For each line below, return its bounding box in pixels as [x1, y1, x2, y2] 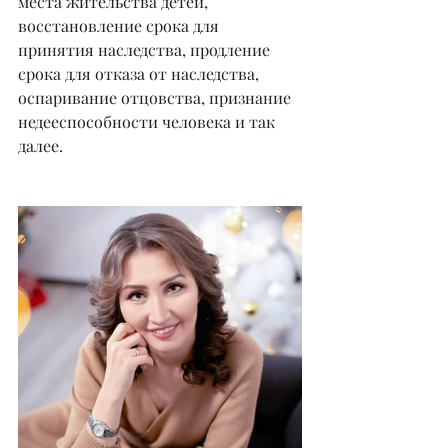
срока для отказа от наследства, [18, 63, 263, 85]
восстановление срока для [18, 15, 223, 37]
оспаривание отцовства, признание [18, 87, 295, 109]
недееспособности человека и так [18, 111, 279, 133]
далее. [18, 135, 63, 157]
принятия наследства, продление [18, 39, 274, 61]
